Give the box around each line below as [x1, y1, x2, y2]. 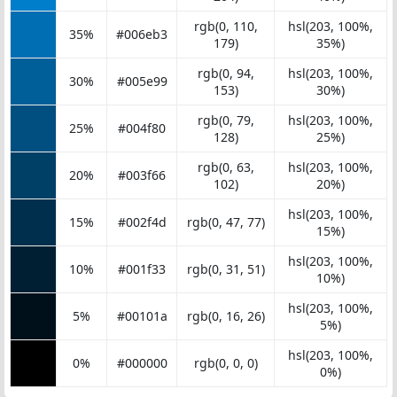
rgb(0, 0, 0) [193, 354, 258, 371]
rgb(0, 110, [193, 18, 258, 35]
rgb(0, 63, [197, 159, 254, 175]
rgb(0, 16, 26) [186, 307, 265, 324]
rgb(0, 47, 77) [186, 214, 265, 230]
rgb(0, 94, [197, 65, 254, 82]
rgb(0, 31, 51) [186, 261, 265, 277]
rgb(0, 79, [197, 112, 254, 128]
